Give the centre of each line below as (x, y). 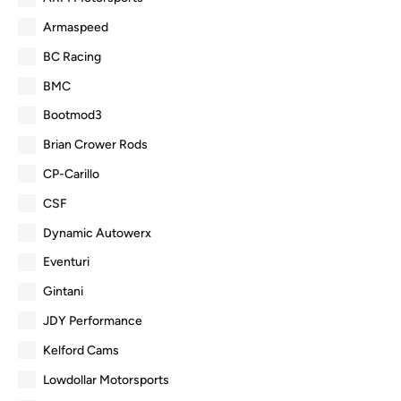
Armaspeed (76, 27)
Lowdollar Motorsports (106, 380)
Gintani (63, 292)
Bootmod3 (73, 115)
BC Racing (72, 56)
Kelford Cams (81, 350)
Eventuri (66, 262)
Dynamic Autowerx (97, 233)
